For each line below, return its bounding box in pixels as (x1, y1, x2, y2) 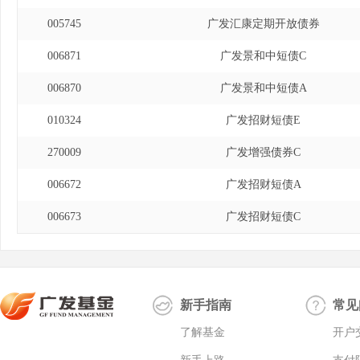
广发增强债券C (226, 146, 301, 158)
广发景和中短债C (220, 50, 306, 62)
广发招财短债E (226, 114, 301, 126)
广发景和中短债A (219, 82, 307, 94)
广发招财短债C (226, 211, 301, 223)
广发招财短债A (225, 178, 301, 190)
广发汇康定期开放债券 (207, 18, 320, 30)
